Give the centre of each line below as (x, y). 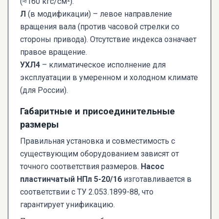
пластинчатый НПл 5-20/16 (71, 179)
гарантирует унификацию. (67, 205)
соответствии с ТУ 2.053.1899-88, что (87, 192)
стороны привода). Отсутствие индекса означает (108, 40)
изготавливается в (157, 179)
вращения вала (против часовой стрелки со (100, 27)
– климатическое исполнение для (103, 65)
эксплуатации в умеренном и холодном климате (109, 78)
